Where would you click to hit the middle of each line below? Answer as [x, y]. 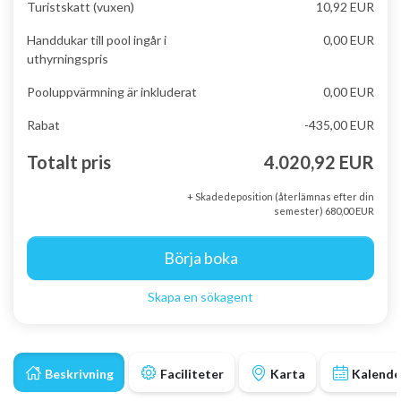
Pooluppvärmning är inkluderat [112, 92]
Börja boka [200, 258]
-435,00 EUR [339, 125]
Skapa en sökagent [200, 297]
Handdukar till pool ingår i [97, 40]
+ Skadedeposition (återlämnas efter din [281, 196]
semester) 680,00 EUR [324, 211]
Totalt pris [69, 162]
